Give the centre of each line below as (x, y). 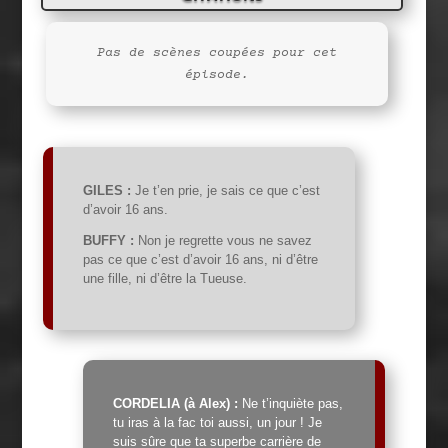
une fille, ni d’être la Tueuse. (164, 278)
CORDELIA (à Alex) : (175, 404)
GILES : (106, 190)
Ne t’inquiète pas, (290, 404)
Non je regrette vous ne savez (222, 240)
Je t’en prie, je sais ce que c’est (225, 190)
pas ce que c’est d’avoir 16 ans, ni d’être (200, 259)
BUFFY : (108, 240)
